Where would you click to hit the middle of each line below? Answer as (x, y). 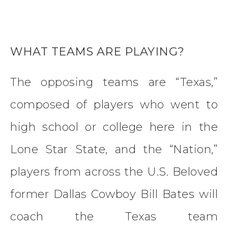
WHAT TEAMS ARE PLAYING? (97, 51)
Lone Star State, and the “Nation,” (114, 149)
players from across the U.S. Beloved (114, 172)
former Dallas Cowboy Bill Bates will (114, 194)
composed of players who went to (114, 104)
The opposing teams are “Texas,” (114, 82)
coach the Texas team (114, 216)
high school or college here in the (114, 127)
